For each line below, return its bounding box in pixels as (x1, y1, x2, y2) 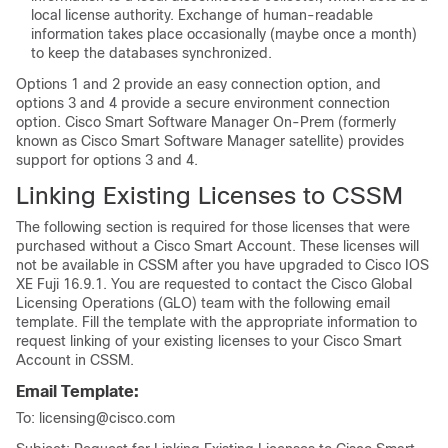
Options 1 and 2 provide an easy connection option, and (16, 75, 381, 92)
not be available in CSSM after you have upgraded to (16, 256, 365, 273)
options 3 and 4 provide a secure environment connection (16, 94, 390, 111)
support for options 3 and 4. (16, 151, 198, 168)
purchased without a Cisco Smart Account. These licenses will (16, 237, 419, 254)
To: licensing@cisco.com (16, 409, 175, 426)
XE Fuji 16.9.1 (16, 275, 103, 292)
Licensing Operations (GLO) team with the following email (16, 294, 390, 311)
